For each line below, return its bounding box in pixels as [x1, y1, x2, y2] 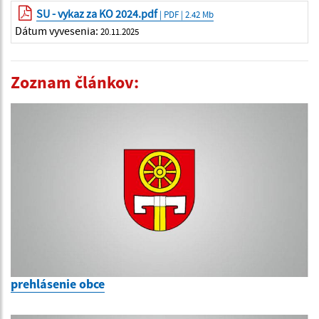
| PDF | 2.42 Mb [157, 8, 214, 20]
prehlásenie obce [11, 275, 105, 292]
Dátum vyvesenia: [15, 23, 100, 38]
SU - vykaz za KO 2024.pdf [36, 6, 158, 21]
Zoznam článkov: [11, 70, 139, 93]
